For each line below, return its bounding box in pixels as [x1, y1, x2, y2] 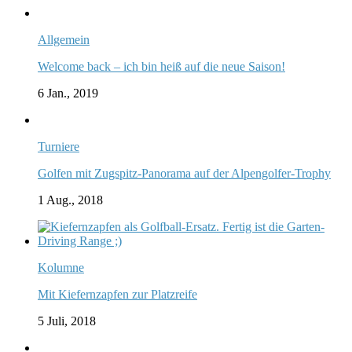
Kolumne [38, 260, 84, 274]
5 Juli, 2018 [38, 313, 96, 328]
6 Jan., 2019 [38, 86, 98, 100]
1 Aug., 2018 [38, 192, 103, 207]
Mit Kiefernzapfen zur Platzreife [38, 287, 197, 301]
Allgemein [38, 32, 90, 46]
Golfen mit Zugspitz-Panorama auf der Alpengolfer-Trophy [38, 166, 331, 180]
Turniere [38, 139, 79, 153]
